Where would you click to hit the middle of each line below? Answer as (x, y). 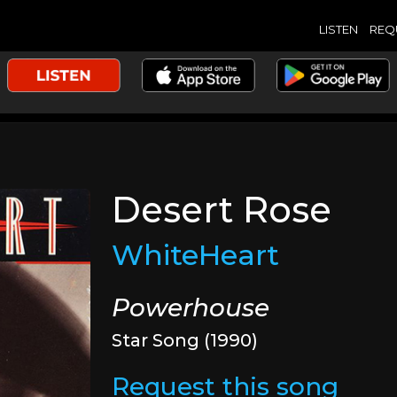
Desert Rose (222, 210)
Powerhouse (191, 307)
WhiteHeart (196, 255)
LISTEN (338, 29)
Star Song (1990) (185, 340)
